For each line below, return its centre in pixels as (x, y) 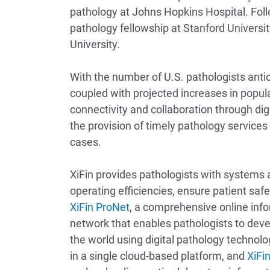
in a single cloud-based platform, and (158, 256)
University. (95, 44)
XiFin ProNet (99, 207)
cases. (86, 142)
